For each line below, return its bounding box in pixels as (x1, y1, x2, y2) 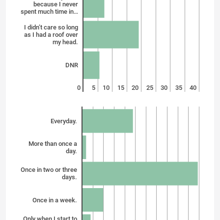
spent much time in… (21, 7, 78, 15)
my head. (53, 38, 78, 46)
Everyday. (51, 117, 77, 125)
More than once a (28, 139, 77, 147)
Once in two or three (21, 166, 77, 174)
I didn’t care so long (24, 23, 78, 31)
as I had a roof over (24, 30, 78, 38)
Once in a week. (32, 196, 77, 204)
